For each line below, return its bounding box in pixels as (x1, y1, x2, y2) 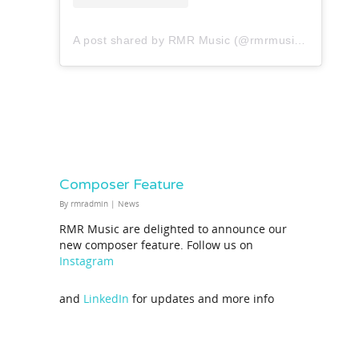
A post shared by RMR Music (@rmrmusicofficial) (294, 33, 305, 46)
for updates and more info (132, 290, 274, 306)
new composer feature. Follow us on (59, 236, 253, 252)
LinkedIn (83, 290, 132, 306)
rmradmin (71, 197, 108, 209)
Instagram (59, 252, 114, 268)
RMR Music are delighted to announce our (59, 220, 287, 236)
